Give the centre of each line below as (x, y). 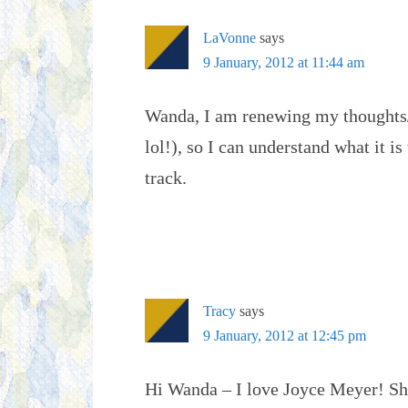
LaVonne (229, 38)
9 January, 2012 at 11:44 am (284, 62)
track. (166, 178)
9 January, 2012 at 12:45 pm (285, 336)
